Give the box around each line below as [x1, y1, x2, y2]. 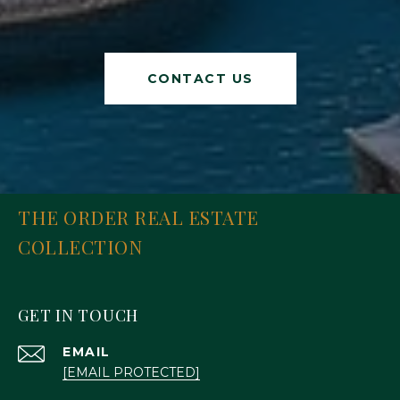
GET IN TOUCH [18, 304, 138, 326]
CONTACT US [146, 70, 254, 87]
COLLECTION [18, 233, 142, 259]
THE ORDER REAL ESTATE [18, 204, 259, 229]
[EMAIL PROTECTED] [62, 363, 200, 380]
